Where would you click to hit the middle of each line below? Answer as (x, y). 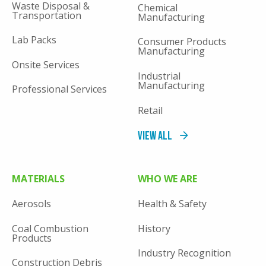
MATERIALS (38, 179)
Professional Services (59, 89)
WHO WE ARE (167, 179)
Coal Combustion (50, 228)
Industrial (159, 76)
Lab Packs (34, 40)
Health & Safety (172, 204)
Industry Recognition (184, 253)
